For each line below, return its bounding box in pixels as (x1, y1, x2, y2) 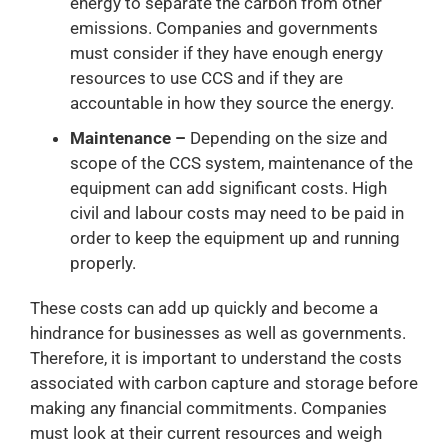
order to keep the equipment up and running (70, 227, 400, 248)
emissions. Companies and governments (70, 17, 378, 38)
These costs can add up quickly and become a (30, 297, 378, 318)
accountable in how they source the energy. (70, 92, 394, 113)
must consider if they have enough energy (70, 42, 383, 63)
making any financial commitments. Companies (30, 397, 387, 418)
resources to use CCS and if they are (70, 67, 343, 88)
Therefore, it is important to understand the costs (30, 347, 402, 368)
